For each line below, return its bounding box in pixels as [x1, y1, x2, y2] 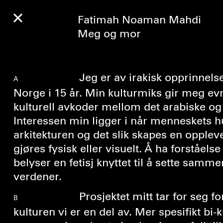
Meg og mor [77, 28, 141, 40]
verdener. [13, 171, 62, 183]
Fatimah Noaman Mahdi [77, 14, 201, 26]
